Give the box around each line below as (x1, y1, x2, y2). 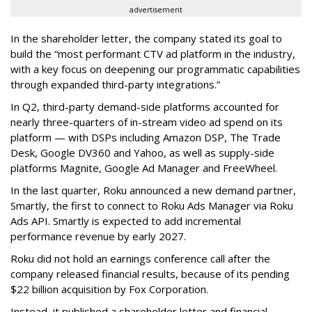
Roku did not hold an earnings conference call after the (10, 251, 270, 266)
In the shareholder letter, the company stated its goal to (10, 31, 282, 46)
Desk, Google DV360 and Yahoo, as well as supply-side (10, 146, 274, 160)
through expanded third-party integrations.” (10, 77, 220, 92)
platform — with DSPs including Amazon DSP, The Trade (10, 130, 281, 145)
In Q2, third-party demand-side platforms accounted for (10, 100, 279, 114)
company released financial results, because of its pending (10, 267, 290, 281)
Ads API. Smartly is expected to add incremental (10, 214, 241, 228)
